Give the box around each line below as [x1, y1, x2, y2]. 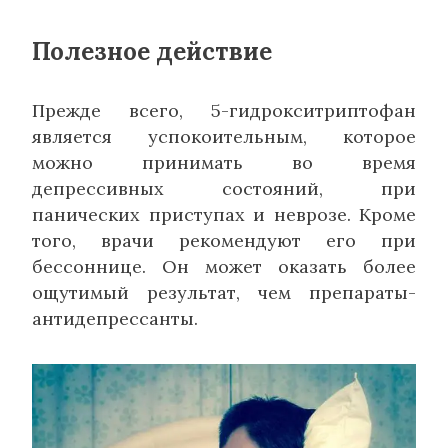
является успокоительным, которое [32, 125, 416, 148]
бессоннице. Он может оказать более [32, 255, 416, 278]
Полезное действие [32, 36, 272, 67]
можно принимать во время [32, 151, 416, 174]
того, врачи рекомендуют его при [32, 229, 416, 252]
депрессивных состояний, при [32, 177, 416, 200]
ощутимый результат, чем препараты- [32, 281, 416, 304]
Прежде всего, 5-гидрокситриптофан [32, 99, 416, 122]
